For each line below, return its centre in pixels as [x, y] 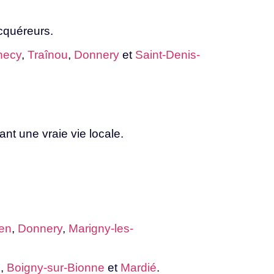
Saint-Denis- [168, 55]
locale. [106, 133]
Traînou [48, 55]
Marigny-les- [101, 228]
